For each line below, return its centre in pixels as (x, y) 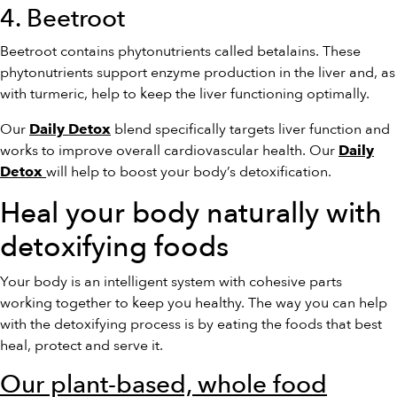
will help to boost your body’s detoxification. (189, 172)
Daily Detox (70, 129)
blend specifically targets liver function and (250, 129)
